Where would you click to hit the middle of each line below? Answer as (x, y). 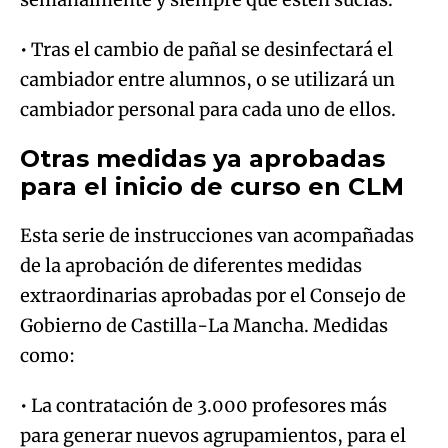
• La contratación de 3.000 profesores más (203, 405)
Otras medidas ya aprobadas (202, 158)
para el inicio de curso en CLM (212, 186)
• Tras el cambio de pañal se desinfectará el (206, 49)
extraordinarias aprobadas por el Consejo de (213, 295)
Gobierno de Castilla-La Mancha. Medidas (204, 325)
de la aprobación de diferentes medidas (191, 265)
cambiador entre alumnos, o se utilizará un (207, 79)
